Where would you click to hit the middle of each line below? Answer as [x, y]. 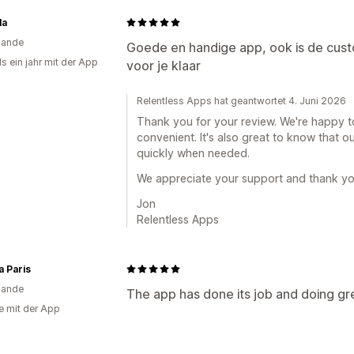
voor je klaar [164, 65]
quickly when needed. [193, 153]
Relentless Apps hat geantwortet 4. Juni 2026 [241, 100]
